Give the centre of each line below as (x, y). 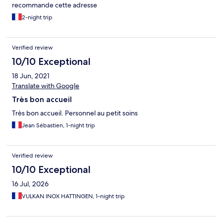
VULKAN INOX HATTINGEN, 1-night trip (73, 196)
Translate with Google (46, 86)
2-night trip (37, 18)
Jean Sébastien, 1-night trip (58, 126)
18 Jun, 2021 (31, 76)
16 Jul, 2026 (30, 184)
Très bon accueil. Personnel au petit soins (75, 113)
